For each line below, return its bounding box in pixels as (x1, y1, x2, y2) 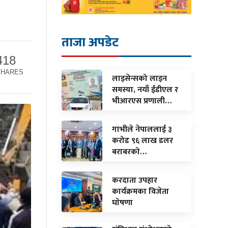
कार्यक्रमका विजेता (112, 184, 169, 198)
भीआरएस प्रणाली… (112, 94, 172, 108)
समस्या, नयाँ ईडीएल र (112, 82, 178, 97)
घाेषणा (112, 195, 133, 210)
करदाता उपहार (112, 173, 157, 187)
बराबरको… (112, 145, 147, 159)
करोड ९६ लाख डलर (112, 133, 173, 148)
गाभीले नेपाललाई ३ (112, 122, 172, 136)
